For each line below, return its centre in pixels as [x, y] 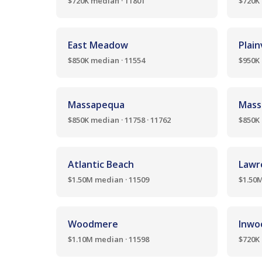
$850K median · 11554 [106, 60]
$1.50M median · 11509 [108, 180]
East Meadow [98, 45]
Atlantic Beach [101, 164]
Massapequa [96, 105]
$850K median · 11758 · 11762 [119, 120]
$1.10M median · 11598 [108, 239]
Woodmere [93, 224]
